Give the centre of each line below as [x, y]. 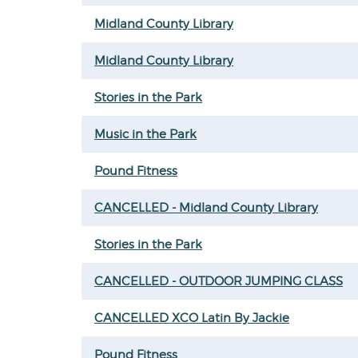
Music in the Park [145, 134]
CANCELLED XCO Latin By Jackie [192, 318]
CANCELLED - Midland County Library [206, 208]
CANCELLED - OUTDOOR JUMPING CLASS [219, 281]
